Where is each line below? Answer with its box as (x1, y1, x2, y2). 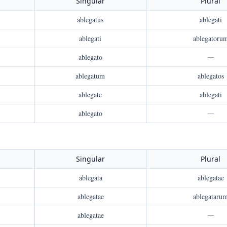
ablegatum (75, 71, 105, 81)
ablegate (79, 90, 102, 99)
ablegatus (77, 15, 103, 24)
